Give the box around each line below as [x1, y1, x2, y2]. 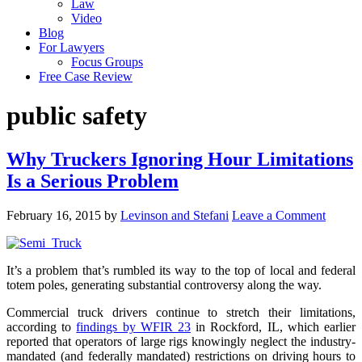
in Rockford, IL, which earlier [191, 319, 356, 334]
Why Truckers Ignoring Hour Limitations [6, 148, 353, 170]
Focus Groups [71, 55, 143, 69]
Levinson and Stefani [120, 208, 229, 222]
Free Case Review [39, 69, 133, 83]
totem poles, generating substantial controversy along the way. [6, 277, 322, 292]
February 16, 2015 [6, 208, 101, 222]
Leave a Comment [232, 208, 326, 222]
